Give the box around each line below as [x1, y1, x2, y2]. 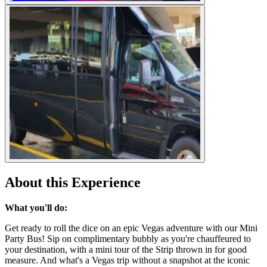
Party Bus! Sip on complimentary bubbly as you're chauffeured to [5, 234, 251, 244]
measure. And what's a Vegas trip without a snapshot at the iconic [5, 255, 250, 266]
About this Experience [5, 175, 141, 191]
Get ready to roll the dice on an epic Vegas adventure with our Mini [5, 223, 257, 234]
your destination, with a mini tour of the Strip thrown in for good [5, 244, 247, 255]
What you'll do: [5, 203, 67, 213]
